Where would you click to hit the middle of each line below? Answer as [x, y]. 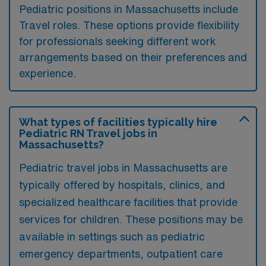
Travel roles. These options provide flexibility [129, 25]
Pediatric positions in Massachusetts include [129, 9]
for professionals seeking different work [118, 41]
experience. [47, 73]
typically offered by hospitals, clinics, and [122, 184]
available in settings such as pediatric [112, 236]
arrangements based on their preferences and [133, 57]
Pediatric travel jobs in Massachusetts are [123, 167]
